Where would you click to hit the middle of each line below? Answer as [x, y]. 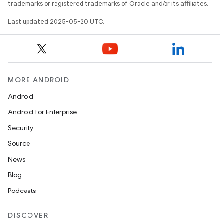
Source [19, 143]
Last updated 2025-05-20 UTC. [56, 21]
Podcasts [22, 191]
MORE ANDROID [39, 80]
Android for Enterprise [42, 112]
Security [21, 128]
